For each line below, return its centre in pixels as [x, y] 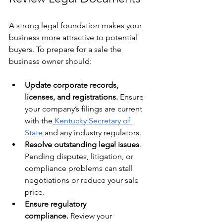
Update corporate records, [73, 85]
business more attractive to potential [74, 37]
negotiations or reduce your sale [83, 180]
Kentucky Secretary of [93, 120]
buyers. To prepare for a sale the [66, 49]
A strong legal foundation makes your [76, 25]
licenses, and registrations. [71, 97]
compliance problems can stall [80, 168]
